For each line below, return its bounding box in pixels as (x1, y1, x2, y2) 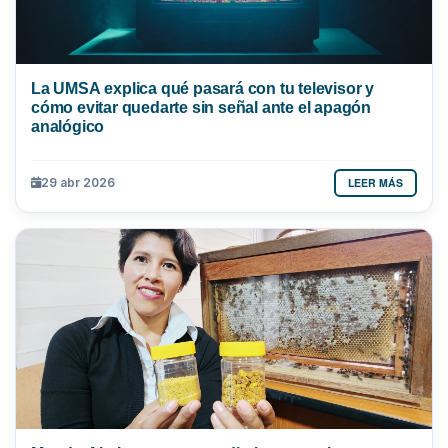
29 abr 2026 (41, 175, 115, 191)
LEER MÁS (348, 174, 403, 190)
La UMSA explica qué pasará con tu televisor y (31, 78, 374, 97)
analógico (31, 116, 105, 135)
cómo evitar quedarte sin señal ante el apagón (31, 97, 371, 116)
